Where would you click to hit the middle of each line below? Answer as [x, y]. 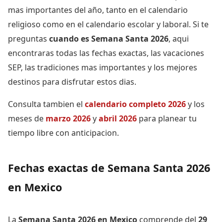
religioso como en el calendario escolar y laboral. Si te [108, 24]
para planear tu [167, 118]
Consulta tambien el [46, 104]
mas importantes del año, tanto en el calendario [98, 10]
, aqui [179, 38]
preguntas [28, 38]
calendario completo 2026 [135, 104]
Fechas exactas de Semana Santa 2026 [109, 167]
